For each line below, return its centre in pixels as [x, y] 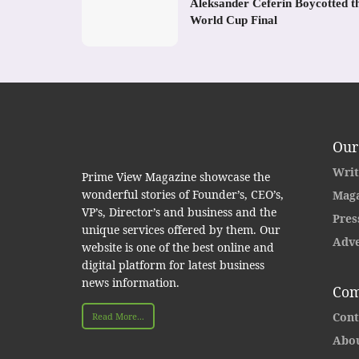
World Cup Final [234, 20]
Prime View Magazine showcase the [176, 177]
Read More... [118, 317]
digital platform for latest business [173, 265]
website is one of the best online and [178, 248]
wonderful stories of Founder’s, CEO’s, [183, 195]
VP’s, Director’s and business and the [179, 212]
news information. [131, 283]
